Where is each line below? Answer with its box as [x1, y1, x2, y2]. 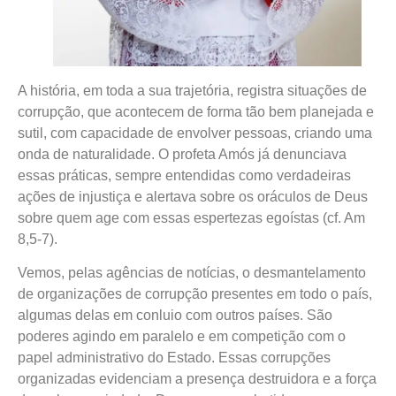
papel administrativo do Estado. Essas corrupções [18, 350, 331, 366]
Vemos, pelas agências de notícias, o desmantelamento [18, 265, 366, 281]
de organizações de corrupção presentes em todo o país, [18, 286, 372, 302]
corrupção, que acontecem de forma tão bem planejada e [18, 104, 374, 119]
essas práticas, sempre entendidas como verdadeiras [18, 168, 351, 183]
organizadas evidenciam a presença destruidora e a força [18, 371, 377, 387]
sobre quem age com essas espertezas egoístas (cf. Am [18, 210, 365, 225]
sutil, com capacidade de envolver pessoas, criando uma [18, 126, 372, 141]
